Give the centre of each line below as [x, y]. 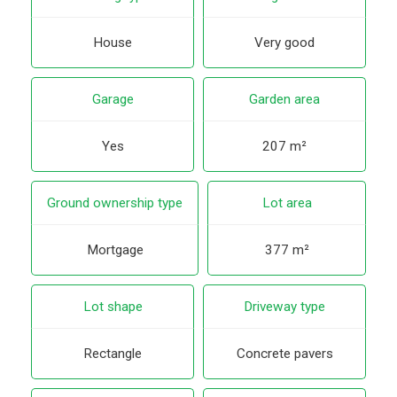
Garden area [284, 99]
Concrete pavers [284, 354]
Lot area [287, 203]
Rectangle [113, 354]
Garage [113, 99]
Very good [284, 42]
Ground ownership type [115, 203]
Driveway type [284, 307]
